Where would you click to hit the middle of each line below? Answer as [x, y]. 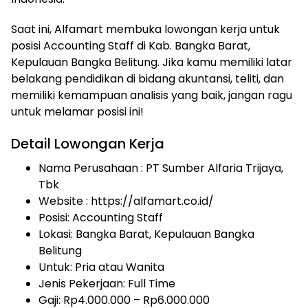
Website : [65, 201]
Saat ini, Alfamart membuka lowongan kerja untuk [145, 29]
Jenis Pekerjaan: [83, 283]
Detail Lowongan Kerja [88, 143]
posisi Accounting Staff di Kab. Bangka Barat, [131, 45]
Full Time [152, 283]
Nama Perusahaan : [92, 168]
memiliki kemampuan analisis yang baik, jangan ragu [152, 95]
